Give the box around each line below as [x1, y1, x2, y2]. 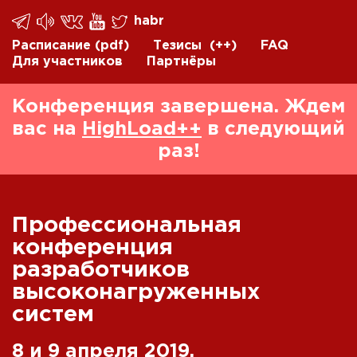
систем [12, 305, 94, 324]
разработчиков [12, 261, 190, 280]
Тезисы [153, 40, 202, 53]
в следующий [202, 120, 345, 138]
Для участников [12, 55, 123, 68]
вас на [12, 120, 82, 138]
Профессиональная [12, 216, 241, 235]
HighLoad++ [82, 120, 202, 138]
